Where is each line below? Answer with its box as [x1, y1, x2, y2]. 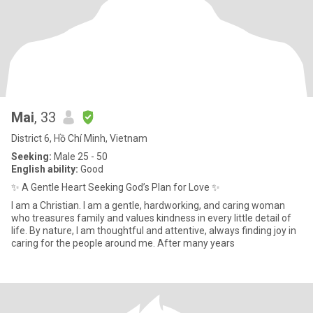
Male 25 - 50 [52, 151, 108, 162]
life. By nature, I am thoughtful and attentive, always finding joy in [11, 225, 296, 236]
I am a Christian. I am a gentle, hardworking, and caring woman [11, 200, 285, 211]
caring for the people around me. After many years [11, 238, 235, 249]
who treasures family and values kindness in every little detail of [11, 212, 291, 224]
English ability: [11, 163, 78, 175]
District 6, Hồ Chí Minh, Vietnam [11, 133, 147, 144]
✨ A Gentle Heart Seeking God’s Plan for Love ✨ [11, 182, 220, 193]
